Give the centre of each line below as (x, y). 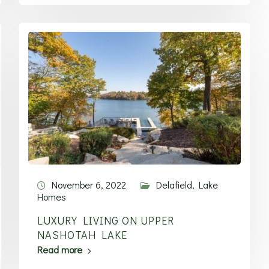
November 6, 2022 (89, 185)
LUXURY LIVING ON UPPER (106, 220)
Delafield (174, 185)
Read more (60, 249)
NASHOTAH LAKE (83, 235)
